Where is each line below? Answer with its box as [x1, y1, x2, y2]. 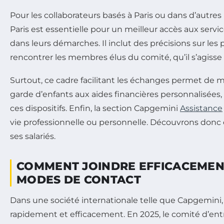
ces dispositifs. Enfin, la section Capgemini [10, 103, 180, 113]
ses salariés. [10, 131, 55, 141]
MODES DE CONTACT [16, 172, 141, 186]
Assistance [180, 103, 222, 113]
